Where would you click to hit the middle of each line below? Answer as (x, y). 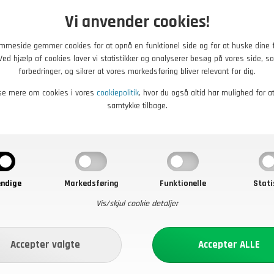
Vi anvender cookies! (137, 22)
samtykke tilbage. (137, 106)
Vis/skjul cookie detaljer (137, 204)
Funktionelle (183, 184)
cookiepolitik (118, 93)
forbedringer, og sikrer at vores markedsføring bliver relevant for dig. (137, 72)
